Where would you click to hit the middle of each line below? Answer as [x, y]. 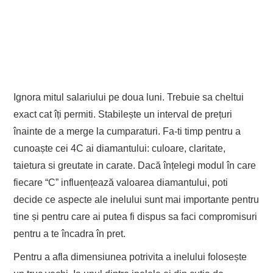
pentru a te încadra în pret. [70, 234]
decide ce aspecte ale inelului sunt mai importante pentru [136, 200]
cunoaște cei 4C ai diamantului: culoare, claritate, [120, 149]
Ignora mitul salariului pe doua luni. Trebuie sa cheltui [129, 97]
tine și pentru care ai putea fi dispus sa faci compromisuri [136, 217]
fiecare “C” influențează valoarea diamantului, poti [121, 183]
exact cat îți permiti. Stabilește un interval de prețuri [123, 115]
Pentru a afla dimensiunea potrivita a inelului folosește [130, 257]
